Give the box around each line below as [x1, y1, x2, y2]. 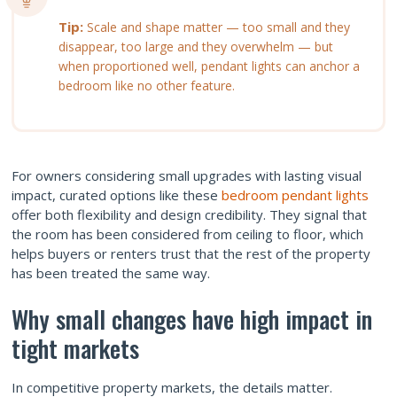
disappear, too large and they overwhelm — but [58, 38, 333, 56]
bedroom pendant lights [218, 186, 369, 205]
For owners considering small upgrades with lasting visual [12, 167, 362, 185]
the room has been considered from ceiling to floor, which [12, 225, 363, 244]
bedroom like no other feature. [58, 77, 235, 95]
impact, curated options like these [12, 186, 218, 205]
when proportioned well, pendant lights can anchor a [58, 58, 360, 75]
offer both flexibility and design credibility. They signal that [12, 206, 367, 224]
